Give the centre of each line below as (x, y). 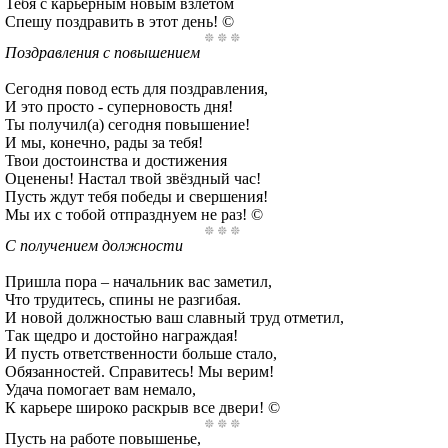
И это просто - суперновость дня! (119, 106)
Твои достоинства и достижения (116, 160)
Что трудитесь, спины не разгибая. (123, 299)
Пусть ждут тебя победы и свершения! (136, 196)
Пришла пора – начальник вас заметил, (138, 281)
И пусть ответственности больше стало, (141, 353)
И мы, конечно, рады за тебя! (104, 142)
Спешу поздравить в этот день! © (119, 21)
